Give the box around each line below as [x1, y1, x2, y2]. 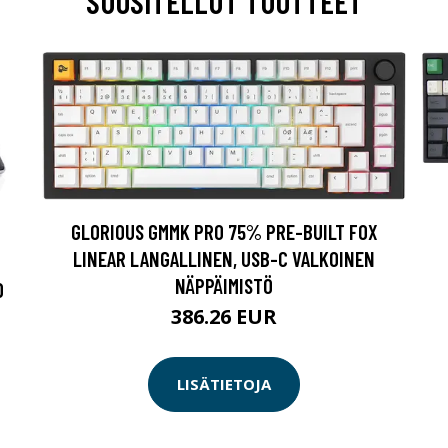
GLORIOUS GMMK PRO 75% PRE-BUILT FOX [70, 218, 378, 244]
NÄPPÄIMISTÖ [175, 272, 273, 298]
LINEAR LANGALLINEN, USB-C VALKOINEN [73, 245, 375, 271]
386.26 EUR [171, 302, 277, 330]
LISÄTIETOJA [177, 374, 271, 395]
